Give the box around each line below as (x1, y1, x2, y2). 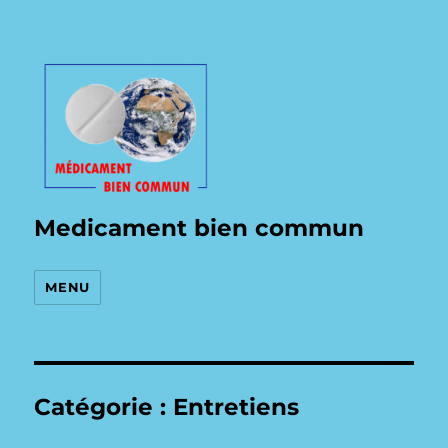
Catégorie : (34, 393, 174, 421)
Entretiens (173, 393, 300, 421)
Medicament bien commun (34, 214, 365, 242)
